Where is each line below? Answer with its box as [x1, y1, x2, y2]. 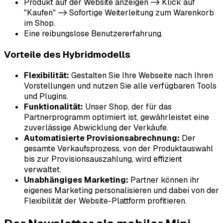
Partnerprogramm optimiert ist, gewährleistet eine [24, 111, 209, 122]
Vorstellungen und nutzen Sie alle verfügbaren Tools [24, 80, 217, 91]
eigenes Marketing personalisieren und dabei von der [24, 185, 219, 196]
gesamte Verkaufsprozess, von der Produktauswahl [24, 143, 213, 154]
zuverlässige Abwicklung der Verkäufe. [24, 122, 168, 133]
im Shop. [24, 18, 55, 29]
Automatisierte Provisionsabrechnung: [24, 132, 180, 143]
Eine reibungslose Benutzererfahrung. [24, 28, 163, 39]
